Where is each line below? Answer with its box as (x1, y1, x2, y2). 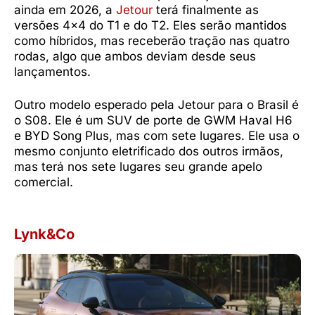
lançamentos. (14, 64, 91, 79)
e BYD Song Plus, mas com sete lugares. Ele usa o (14, 129, 300, 143)
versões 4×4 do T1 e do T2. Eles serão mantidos (14, 18, 287, 32)
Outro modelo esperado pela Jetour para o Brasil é (14, 98, 299, 112)
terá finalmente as (156, 2, 259, 17)
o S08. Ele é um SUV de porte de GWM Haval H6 (14, 113, 292, 128)
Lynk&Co (14, 226, 75, 243)
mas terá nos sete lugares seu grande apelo (14, 160, 262, 174)
